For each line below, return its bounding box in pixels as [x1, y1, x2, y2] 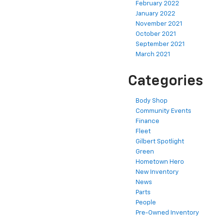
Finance [136, 118, 159, 125]
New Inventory [136, 169, 179, 176]
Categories [128, 74, 203, 89]
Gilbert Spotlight [136, 139, 184, 145]
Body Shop [136, 98, 168, 105]
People [136, 200, 156, 206]
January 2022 [136, 11, 175, 17]
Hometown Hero [136, 159, 184, 166]
